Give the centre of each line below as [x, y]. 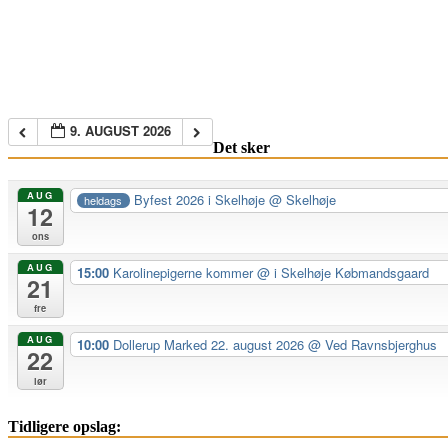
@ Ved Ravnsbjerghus [372, 344]
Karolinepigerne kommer [184, 272]
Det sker [241, 148]
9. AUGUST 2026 [121, 130]
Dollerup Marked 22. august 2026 [210, 344]
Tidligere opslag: [64, 427]
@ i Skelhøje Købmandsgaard [342, 272]
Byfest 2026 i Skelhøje [202, 200]
